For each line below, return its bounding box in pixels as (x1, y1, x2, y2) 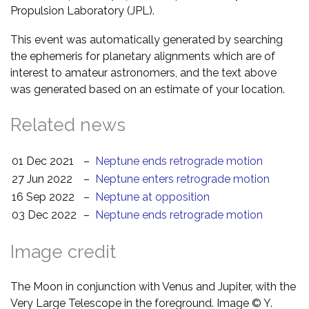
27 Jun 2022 (12, 172, 72, 186)
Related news (10, 114, 126, 135)
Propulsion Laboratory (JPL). (10, 3, 154, 17)
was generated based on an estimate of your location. (10, 82, 285, 96)
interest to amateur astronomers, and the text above (10, 66, 277, 79)
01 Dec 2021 (12, 154, 74, 168)
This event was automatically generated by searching (10, 32, 283, 46)
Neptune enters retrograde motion (95, 172, 270, 186)
